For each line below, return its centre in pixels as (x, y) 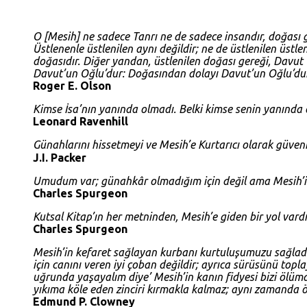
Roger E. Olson (72, 86)
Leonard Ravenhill (81, 122)
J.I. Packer (60, 158)
